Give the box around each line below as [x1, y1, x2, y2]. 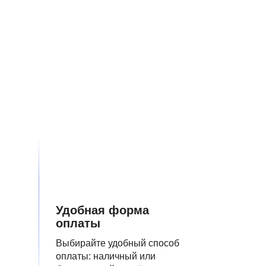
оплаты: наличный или [56, 251, 156, 261]
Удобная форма [56, 204, 149, 217]
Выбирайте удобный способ [56, 238, 179, 248]
